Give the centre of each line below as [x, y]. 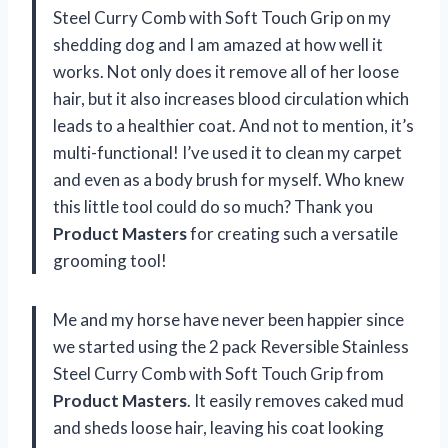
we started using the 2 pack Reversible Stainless [231, 347]
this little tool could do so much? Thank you [213, 207]
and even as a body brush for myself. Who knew [228, 180]
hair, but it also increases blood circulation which [231, 99]
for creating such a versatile [292, 234]
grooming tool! [110, 261]
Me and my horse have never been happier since [228, 320]
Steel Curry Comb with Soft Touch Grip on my [222, 18]
